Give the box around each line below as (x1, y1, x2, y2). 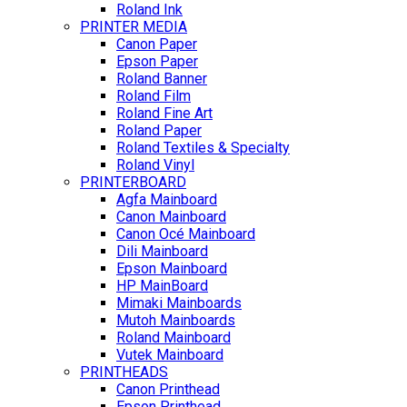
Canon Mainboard (116, 208, 226, 226)
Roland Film (116, 87, 191, 105)
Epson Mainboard (116, 260, 227, 278)
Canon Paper (116, 35, 197, 54)
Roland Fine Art (116, 104, 213, 123)
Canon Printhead (116, 381, 220, 399)
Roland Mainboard (116, 329, 231, 347)
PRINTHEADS (80, 363, 168, 382)
